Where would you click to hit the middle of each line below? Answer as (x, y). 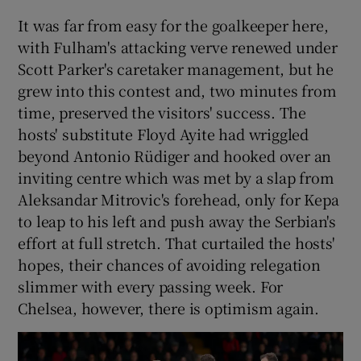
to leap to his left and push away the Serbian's (177, 220)
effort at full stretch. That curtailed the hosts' (176, 242)
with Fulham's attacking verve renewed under (178, 46)
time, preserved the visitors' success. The (162, 112)
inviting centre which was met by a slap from (176, 177)
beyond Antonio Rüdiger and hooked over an (175, 155)
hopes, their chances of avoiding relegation (169, 264)
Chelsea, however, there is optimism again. (169, 307)
